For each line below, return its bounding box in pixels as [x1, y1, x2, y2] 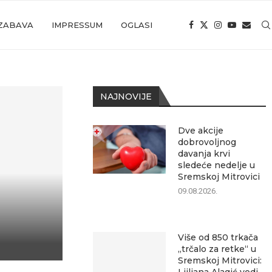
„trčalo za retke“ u [178, 243, 257, 254]
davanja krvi [178, 148, 231, 159]
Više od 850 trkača [178, 232, 259, 243]
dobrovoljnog [178, 137, 237, 148]
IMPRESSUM [52, 20, 103, 30]
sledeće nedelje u [178, 160, 256, 171]
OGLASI [121, 20, 152, 30]
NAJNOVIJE [100, 91, 152, 102]
